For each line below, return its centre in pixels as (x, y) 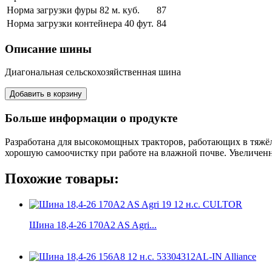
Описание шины (48, 49)
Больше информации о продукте (91, 118)
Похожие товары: (62, 178)
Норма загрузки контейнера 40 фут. (80, 23)
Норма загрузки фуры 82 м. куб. (73, 10)
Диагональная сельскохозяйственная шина (93, 72)
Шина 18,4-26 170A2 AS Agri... (93, 225)
